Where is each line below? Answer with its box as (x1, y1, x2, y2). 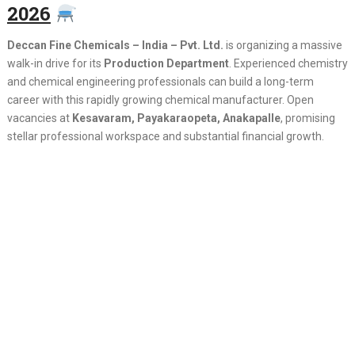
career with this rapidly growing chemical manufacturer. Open (6, 94, 314, 106)
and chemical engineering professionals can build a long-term (6, 75, 314, 88)
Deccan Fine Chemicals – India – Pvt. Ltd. (6, 39, 223, 52)
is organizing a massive (223, 39, 342, 52)
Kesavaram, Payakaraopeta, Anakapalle (71, 112, 281, 124)
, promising (280, 112, 335, 124)
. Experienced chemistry (228, 57, 348, 70)
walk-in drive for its (6, 57, 104, 70)
